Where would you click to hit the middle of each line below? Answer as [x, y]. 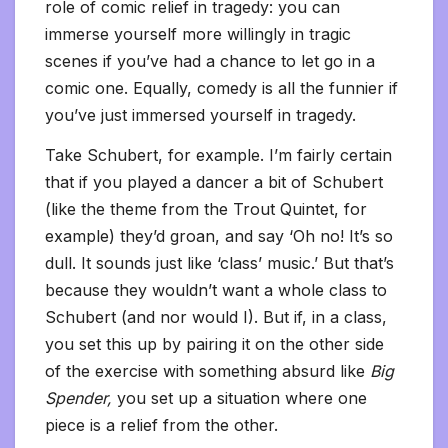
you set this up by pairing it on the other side [214, 344]
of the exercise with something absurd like [207, 371]
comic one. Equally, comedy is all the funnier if [221, 88]
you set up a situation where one [242, 398]
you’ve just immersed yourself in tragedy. [200, 115]
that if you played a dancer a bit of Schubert [214, 182]
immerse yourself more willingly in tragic [198, 34]
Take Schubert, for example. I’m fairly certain [218, 155]
